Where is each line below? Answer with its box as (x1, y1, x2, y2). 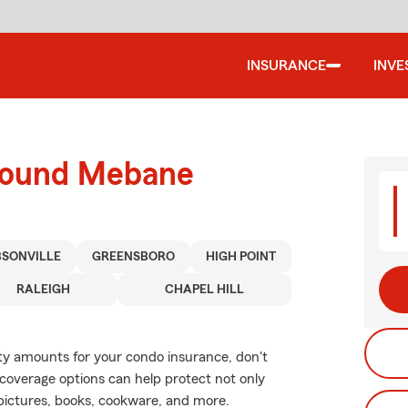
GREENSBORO (91, 250, 175, 263)
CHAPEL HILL (165, 283, 245, 296)
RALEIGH (16, 283, 71, 296)
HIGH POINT (205, 250, 276, 263)
